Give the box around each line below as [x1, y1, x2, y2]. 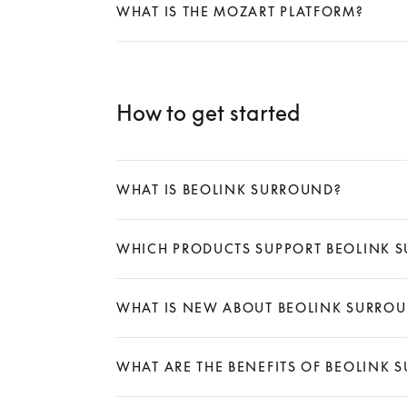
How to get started [116, 99, 301, 125]
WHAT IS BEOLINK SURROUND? [116, 181, 342, 197]
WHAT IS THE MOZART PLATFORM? [116, 3, 364, 19]
